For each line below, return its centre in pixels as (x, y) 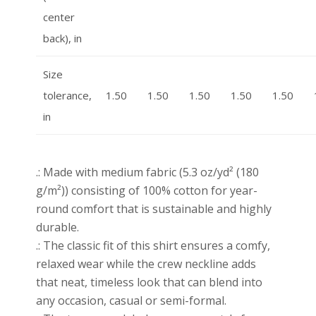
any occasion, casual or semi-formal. (132, 300)
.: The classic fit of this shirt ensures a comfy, (153, 245)
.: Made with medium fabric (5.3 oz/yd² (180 (148, 172)
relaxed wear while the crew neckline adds (146, 263)
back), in (63, 38)
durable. (58, 227)
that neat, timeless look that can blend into (150, 282)
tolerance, (68, 95)
